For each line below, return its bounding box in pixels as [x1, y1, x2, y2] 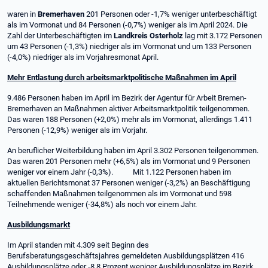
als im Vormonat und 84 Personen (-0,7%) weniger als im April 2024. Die [7, 20, 248, 29]
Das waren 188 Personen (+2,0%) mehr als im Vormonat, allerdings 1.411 [7, 115, 252, 124]
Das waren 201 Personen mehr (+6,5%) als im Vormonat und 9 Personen [7, 157, 250, 166]
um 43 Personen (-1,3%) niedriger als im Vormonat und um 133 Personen [7, 42, 251, 51]
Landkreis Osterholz [114, 31, 183, 40]
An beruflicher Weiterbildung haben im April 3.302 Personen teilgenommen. [7, 146, 258, 155]
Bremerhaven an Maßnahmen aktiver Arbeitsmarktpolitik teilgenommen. [7, 104, 249, 113]
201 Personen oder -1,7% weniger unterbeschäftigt [84, 10, 257, 19]
